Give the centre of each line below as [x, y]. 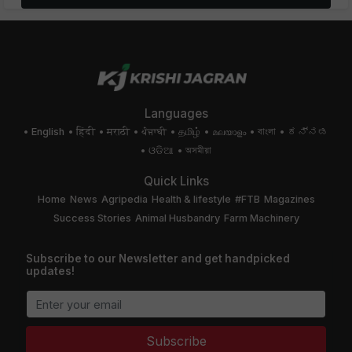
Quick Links [176, 181]
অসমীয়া [198, 151]
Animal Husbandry [177, 218]
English [48, 132]
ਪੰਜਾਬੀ [154, 132]
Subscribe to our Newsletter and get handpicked [158, 259]
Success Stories [92, 218]
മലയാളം [229, 132]
